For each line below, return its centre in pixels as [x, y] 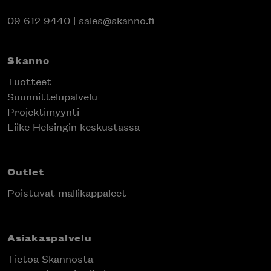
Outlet [26, 171]
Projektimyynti [43, 112]
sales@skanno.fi [116, 20]
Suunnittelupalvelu [52, 96]
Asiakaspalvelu [50, 237]
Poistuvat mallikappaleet [67, 193]
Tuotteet [29, 81]
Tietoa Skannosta [50, 259]
